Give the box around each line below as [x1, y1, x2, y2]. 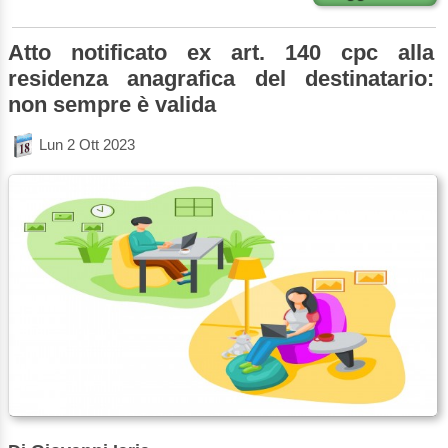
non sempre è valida [8, 92, 216, 118]
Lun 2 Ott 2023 [39, 135, 135, 153]
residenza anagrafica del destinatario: [8, 66, 435, 92]
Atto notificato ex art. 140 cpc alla [8, 40, 435, 66]
